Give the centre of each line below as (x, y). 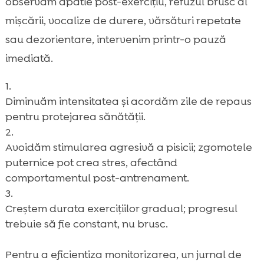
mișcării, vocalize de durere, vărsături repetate (123, 20)
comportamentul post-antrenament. (97, 178)
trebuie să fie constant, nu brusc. (86, 224)
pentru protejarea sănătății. (75, 116)
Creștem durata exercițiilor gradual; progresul (121, 208)
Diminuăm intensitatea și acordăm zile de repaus (128, 101)
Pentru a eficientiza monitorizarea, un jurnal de (123, 254)
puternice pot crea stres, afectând (91, 162)
